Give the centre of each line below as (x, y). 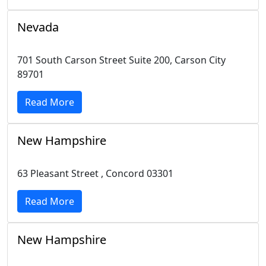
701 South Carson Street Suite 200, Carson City (121, 60)
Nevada (38, 27)
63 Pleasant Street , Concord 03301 (95, 173)
